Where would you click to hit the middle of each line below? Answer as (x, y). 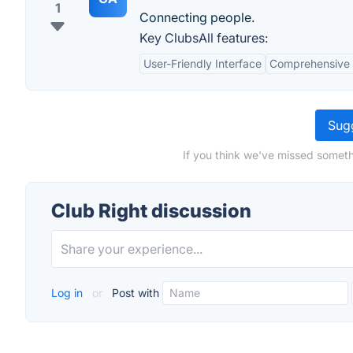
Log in (69, 293)
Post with (134, 293)
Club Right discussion (151, 211)
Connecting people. (197, 17)
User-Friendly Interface (203, 63)
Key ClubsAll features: (204, 38)
